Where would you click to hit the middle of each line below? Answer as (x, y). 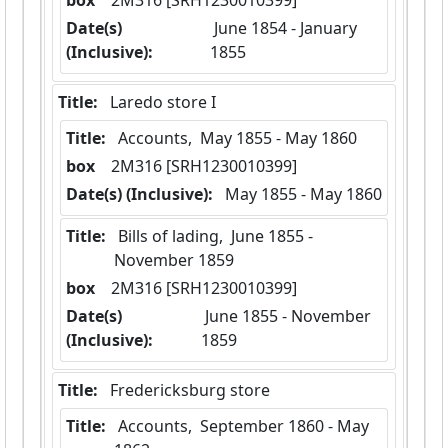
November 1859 (174, 260)
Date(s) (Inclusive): (139, 194)
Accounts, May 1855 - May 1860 (237, 138)
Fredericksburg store (190, 390)
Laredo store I (163, 102)
